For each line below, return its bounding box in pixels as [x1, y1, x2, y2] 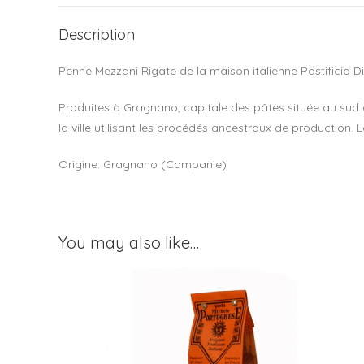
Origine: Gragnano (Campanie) [58, 157, 227, 171]
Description [58, 25, 135, 44]
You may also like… [58, 232, 199, 253]
